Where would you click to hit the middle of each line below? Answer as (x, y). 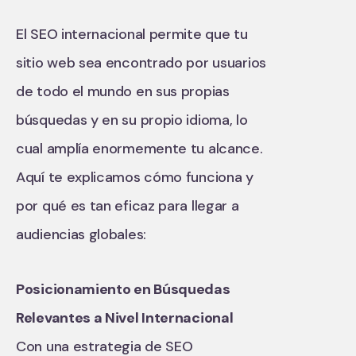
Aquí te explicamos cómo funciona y (135, 177)
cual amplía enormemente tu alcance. (139, 149)
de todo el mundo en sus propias (123, 91)
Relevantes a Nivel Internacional (125, 318)
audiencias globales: (81, 234)
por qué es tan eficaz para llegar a (128, 206)
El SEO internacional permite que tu (132, 34)
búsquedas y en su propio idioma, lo (132, 120)
